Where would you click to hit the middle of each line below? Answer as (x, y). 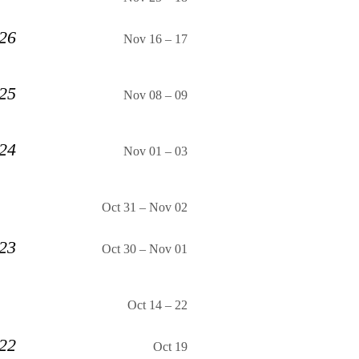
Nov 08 (143, 95)
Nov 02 (168, 208)
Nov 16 (143, 39)
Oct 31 (119, 208)
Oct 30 (119, 249)
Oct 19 (170, 347)
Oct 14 (145, 305)
